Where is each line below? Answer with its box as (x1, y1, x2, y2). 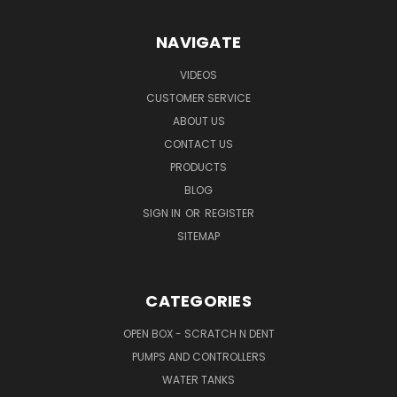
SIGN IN (143, 205, 183, 221)
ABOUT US (172, 113, 225, 128)
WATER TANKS (162, 371, 235, 387)
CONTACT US (164, 136, 233, 152)
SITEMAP (177, 228, 220, 244)
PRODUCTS (170, 159, 227, 175)
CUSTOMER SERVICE (146, 90, 251, 105)
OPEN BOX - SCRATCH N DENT (122, 325, 275, 341)
